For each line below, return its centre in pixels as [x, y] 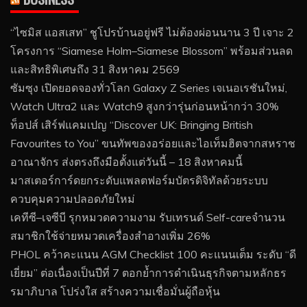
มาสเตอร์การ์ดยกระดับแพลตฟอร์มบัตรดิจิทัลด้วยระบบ [139, 180]
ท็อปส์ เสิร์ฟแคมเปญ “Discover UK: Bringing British [132, 124]
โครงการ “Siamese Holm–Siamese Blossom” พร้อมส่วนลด [151, 50]
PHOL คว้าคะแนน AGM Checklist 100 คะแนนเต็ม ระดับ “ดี [153, 254]
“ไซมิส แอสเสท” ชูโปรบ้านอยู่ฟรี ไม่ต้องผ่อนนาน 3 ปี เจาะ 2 [152, 32]
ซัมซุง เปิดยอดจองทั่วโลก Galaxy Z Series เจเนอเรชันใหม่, [149, 87]
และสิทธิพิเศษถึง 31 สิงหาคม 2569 [95, 69]
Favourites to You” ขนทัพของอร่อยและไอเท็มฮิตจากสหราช [153, 143]
